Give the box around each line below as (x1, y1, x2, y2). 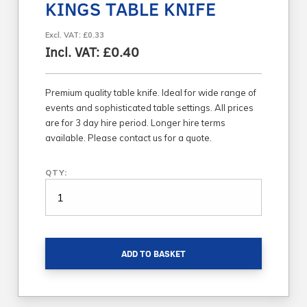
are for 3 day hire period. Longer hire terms (45, 116, 225, 128)
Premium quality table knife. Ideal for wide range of (45, 86, 256, 98)
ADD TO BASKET (121, 247, 186, 260)
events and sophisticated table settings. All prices (45, 101, 254, 113)
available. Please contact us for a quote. (45, 132, 212, 143)
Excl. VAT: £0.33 (45, 29, 104, 40)
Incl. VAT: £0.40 (45, 42, 139, 60)
